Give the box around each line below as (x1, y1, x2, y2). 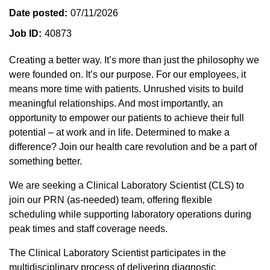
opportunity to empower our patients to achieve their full (9, 112, 244, 123)
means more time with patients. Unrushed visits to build (9, 83, 243, 94)
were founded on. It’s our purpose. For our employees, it (9, 69, 246, 80)
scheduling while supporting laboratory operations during (9, 209, 251, 219)
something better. (9, 155, 82, 166)
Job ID (9, 28, 39, 39)
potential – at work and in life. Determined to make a (9, 127, 230, 137)
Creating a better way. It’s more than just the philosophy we (9, 54, 259, 65)
